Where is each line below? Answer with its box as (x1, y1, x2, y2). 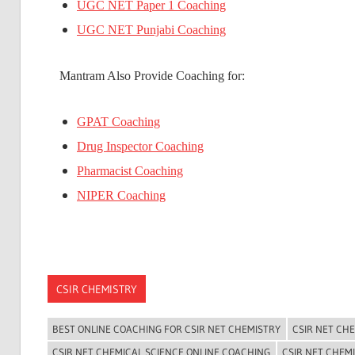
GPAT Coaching (77, 115, 160, 129)
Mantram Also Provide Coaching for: (59, 69, 245, 83)
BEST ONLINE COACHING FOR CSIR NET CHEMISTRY (52, 323, 281, 336)
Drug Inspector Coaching (77, 139, 204, 154)
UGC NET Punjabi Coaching (77, 23, 226, 37)
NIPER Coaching (77, 189, 166, 203)
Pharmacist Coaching (77, 164, 183, 178)
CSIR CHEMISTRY (55, 281, 137, 296)
